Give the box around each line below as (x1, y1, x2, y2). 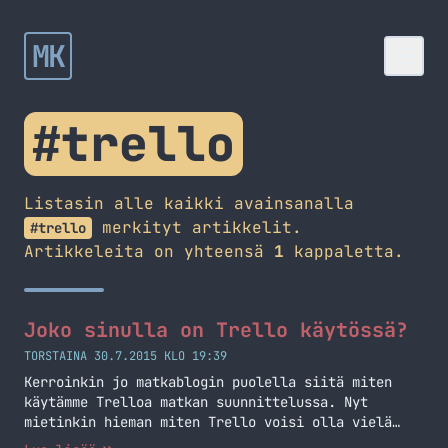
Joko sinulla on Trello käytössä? (24, 317, 408, 343)
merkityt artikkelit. (92, 217, 302, 238)
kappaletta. (284, 241, 404, 262)
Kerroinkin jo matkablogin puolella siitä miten (24, 373, 392, 391)
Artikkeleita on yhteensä (24, 241, 274, 262)
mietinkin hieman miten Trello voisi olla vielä (24, 413, 392, 431)
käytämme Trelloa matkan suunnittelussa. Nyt (24, 393, 368, 411)
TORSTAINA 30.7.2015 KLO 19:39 (24, 348, 227, 364)
